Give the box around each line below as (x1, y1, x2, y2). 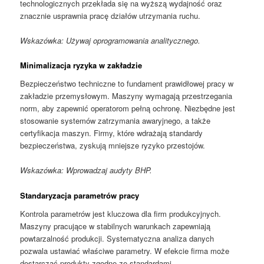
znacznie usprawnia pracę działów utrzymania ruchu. (20, 9, 201, 21)
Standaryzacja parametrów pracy (20, 189, 140, 201)
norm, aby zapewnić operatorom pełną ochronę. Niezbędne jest (20, 103, 236, 114)
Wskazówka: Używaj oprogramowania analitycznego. (20, 34, 201, 46)
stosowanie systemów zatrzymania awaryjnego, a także (20, 115, 211, 127)
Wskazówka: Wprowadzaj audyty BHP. (20, 164, 153, 176)
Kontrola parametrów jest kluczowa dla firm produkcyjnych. (20, 208, 222, 220)
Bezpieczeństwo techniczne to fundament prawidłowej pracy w (20, 78, 234, 90)
